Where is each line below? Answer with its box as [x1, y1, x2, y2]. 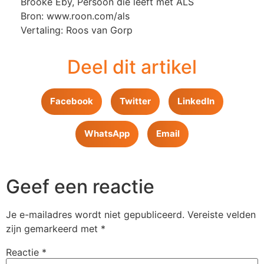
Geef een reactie [6, 174, 154, 198]
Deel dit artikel [67, 55, 197, 78]
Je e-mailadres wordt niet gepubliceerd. [6, 208, 184, 220]
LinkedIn [177, 95, 214, 107]
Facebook [49, 95, 93, 107]
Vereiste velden [187, 208, 256, 220]
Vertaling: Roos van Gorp [21, 24, 133, 37]
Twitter [119, 95, 151, 107]
